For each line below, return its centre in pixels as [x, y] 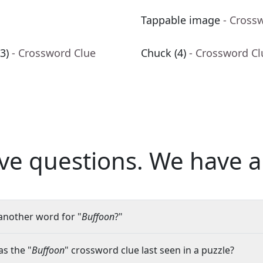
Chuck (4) [163, 53]
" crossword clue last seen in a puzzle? [149, 250]
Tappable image [181, 20]
